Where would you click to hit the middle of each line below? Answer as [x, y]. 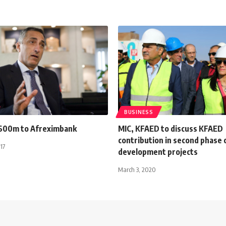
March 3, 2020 [137, 170]
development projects [158, 152]
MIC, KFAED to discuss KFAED [171, 129]
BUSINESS [139, 112]
